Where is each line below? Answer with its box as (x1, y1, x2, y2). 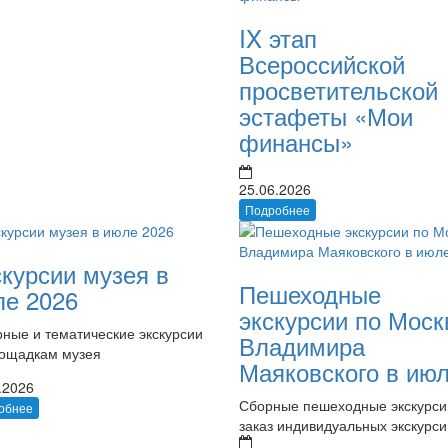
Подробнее (244, 200, 310, 218)
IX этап (238, 19, 317, 55)
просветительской (238, 71, 438, 107)
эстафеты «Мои (238, 97, 413, 133)
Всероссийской (238, 45, 405, 81)
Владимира (238, 327, 365, 363)
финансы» (238, 123, 353, 159)
